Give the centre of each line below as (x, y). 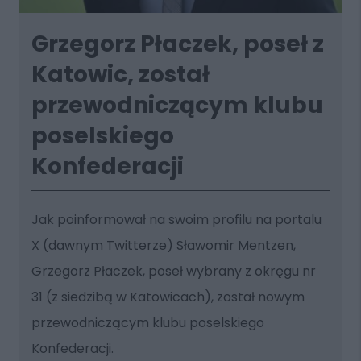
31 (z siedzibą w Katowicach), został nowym (168, 297)
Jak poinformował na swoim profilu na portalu (176, 219)
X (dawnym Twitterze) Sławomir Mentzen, (163, 245)
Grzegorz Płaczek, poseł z (177, 44)
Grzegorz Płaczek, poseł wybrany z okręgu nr (173, 271)
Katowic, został (120, 74)
